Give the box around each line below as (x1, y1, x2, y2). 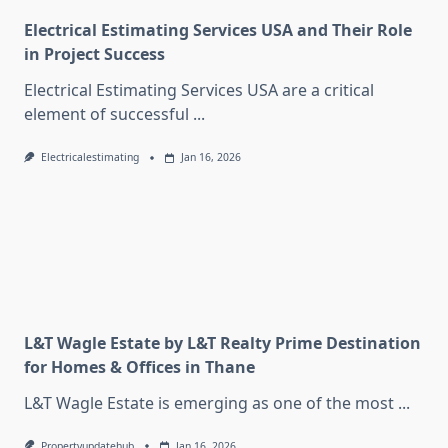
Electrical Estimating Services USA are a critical (24, 79, 374, 102)
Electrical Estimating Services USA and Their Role (24, 19, 412, 42)
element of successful (24, 103, 189, 126)
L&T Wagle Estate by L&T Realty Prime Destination (24, 331, 421, 354)
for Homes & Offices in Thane (24, 355, 255, 378)
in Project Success (24, 43, 165, 66)
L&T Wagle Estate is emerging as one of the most (24, 391, 394, 414)
